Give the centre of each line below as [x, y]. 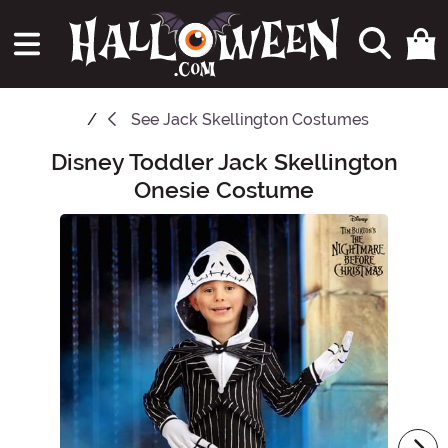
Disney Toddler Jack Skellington [224, 162]
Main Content [59, 159]
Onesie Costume [224, 190]
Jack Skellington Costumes [266, 120]
